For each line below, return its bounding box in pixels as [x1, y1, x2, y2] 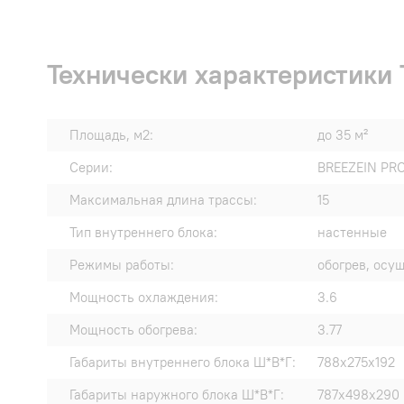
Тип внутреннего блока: [69, 224, 217, 242]
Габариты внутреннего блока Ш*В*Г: [69, 353, 296, 372]
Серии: [69, 159, 113, 177]
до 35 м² [317, 126, 368, 144]
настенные [317, 224, 387, 242]
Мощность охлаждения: [69, 289, 218, 307]
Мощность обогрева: [69, 321, 197, 339]
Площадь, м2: [69, 126, 153, 144]
